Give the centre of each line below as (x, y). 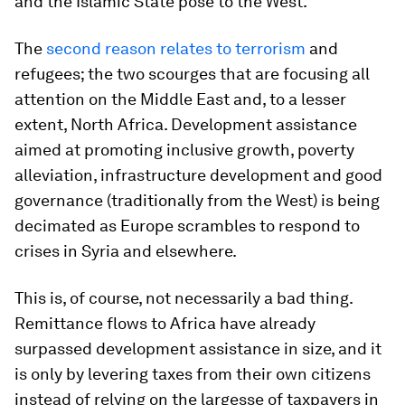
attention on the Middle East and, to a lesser (180, 99)
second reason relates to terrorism (176, 48)
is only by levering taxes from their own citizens (193, 374)
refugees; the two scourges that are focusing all (192, 74)
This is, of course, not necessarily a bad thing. (184, 298)
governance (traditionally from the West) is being (197, 200)
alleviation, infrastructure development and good (198, 175)
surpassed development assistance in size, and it (198, 348)
